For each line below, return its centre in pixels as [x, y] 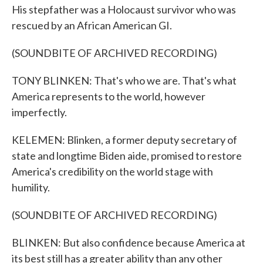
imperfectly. [39, 112]
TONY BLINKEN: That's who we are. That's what [124, 80]
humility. [31, 187]
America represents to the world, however [109, 96]
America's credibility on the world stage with [112, 171]
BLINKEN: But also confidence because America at [129, 242]
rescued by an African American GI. [92, 25]
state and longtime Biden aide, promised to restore [127, 156]
